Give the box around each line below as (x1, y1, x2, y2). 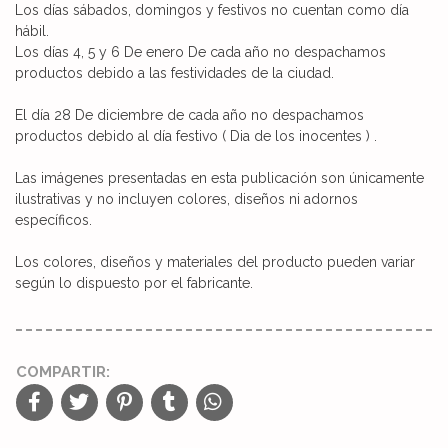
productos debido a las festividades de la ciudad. (15, 64, 334, 81)
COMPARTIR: (16, 362, 110, 381)
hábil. (15, 22, 49, 39)
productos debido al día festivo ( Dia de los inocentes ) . (15, 127, 377, 144)
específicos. (15, 211, 92, 228)
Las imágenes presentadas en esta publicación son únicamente (15, 169, 424, 186)
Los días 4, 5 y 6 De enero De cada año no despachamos (15, 43, 386, 60)
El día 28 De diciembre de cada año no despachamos (15, 106, 364, 123)
